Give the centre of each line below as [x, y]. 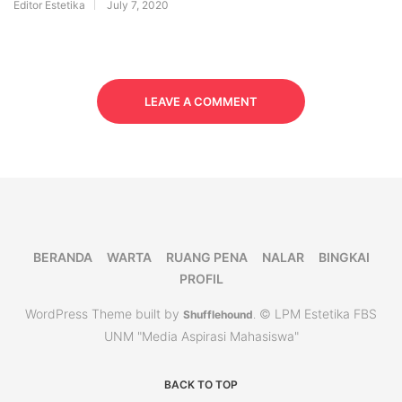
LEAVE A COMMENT [201, 102]
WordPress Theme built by [104, 314]
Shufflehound [218, 315]
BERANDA [62, 258]
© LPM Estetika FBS [318, 314]
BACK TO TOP [201, 385]
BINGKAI [344, 258]
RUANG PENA [206, 258]
